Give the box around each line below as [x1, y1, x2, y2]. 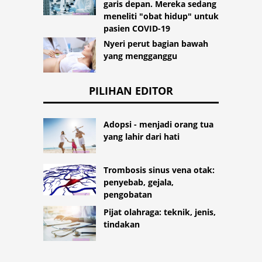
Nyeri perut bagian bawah [104, 38, 208, 50]
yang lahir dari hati [104, 131, 180, 143]
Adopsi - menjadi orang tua [104, 119, 213, 130]
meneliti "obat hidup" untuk [104, 11, 219, 22]
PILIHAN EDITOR [89, 84, 173, 98]
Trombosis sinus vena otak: [104, 164, 215, 176]
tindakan [104, 219, 140, 230]
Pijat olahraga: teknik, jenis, [104, 206, 216, 218]
